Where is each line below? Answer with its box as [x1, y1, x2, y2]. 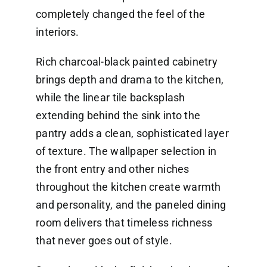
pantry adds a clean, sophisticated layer [35, 127, 229, 140]
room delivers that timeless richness [35, 216, 213, 229]
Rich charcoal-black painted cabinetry [35, 55, 218, 69]
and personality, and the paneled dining [35, 198, 226, 212]
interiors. [35, 26, 79, 39]
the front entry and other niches [35, 163, 190, 176]
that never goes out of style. [35, 234, 172, 247]
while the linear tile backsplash [35, 91, 185, 104]
